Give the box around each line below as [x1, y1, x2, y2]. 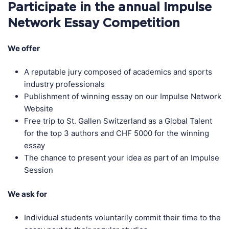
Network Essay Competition [8, 16, 180, 30]
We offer [8, 43, 40, 53]
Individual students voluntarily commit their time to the [24, 213, 221, 223]
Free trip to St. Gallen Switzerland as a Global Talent [24, 116, 212, 126]
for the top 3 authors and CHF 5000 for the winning [24, 128, 209, 139]
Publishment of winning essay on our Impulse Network [24, 91, 221, 102]
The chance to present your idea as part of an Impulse [24, 153, 219, 163]
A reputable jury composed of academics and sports [24, 67, 212, 77]
